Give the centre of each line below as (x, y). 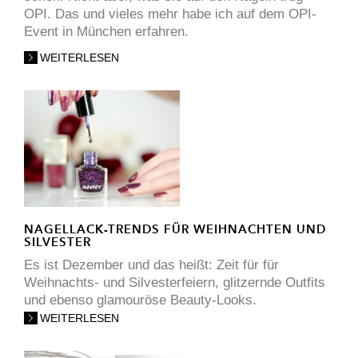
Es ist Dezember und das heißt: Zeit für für (151, 265)
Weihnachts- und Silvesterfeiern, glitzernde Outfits (175, 283)
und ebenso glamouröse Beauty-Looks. (140, 300)
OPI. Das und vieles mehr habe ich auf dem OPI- (170, 14)
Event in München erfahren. (106, 32)
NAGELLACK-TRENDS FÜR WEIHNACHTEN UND (175, 229)
